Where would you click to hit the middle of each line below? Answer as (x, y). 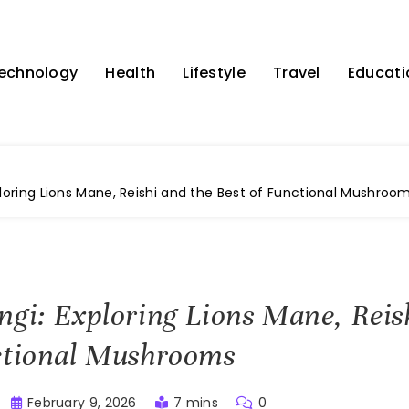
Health (131, 73)
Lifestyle (214, 73)
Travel (296, 73)
